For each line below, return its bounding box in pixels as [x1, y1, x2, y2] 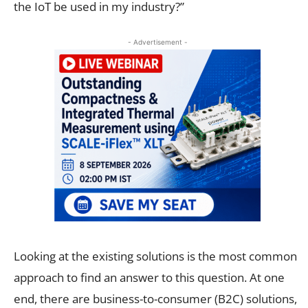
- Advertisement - [127, 37, 188, 46]
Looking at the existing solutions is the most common [14, 247, 297, 264]
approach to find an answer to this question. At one [14, 269, 285, 285]
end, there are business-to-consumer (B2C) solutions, [14, 290, 297, 307]
